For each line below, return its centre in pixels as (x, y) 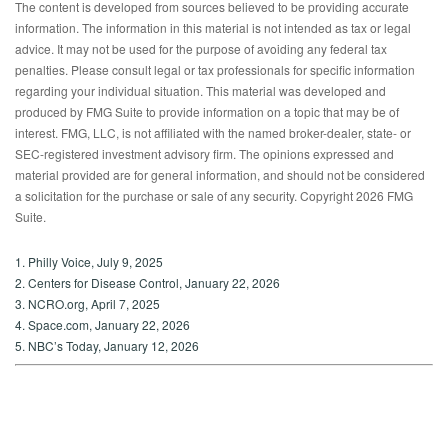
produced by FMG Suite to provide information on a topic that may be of (207, 112)
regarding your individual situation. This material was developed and (200, 91)
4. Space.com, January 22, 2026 (102, 325)
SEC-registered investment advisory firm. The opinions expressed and (204, 154)
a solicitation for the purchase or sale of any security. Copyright (185, 196)
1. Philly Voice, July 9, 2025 (89, 262)
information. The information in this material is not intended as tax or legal (213, 28)
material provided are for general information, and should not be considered (220, 175)
